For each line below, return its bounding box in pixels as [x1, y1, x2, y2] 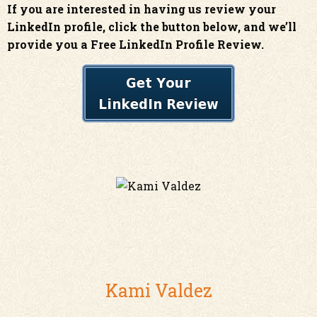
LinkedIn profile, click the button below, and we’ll [7, 19, 296, 34]
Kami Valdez [105, 279, 212, 302]
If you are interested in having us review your [7, 1, 276, 16]
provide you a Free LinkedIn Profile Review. [7, 37, 264, 52]
